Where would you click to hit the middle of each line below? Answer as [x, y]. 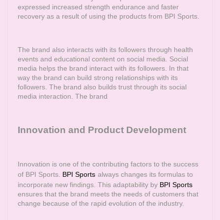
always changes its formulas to [145, 174]
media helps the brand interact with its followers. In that [103, 68]
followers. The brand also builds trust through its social [102, 87]
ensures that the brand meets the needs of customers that [108, 194]
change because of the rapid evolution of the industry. [101, 203]
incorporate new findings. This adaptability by [89, 185]
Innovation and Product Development [102, 130]
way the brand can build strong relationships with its [98, 78]
